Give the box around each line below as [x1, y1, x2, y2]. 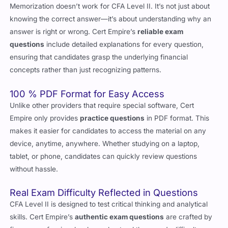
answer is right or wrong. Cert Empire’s [10, 15, 138, 24]
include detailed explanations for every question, [44, 28, 204, 37]
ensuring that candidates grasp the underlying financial [10, 41, 188, 49]
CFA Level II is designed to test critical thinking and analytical [10, 188, 208, 196]
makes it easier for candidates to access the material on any [10, 115, 207, 123]
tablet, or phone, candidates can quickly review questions [10, 140, 197, 149]
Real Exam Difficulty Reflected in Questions [10, 175, 198, 186]
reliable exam [137, 15, 184, 24]
